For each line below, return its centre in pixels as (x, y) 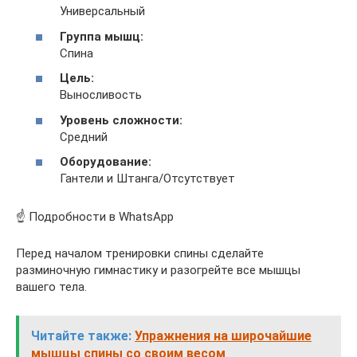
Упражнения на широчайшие (223, 336)
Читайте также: (81, 336)
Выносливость (101, 95)
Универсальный (102, 11)
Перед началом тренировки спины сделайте (140, 253)
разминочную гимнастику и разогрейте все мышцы (158, 270)
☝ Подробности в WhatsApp (95, 217)
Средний (84, 137)
